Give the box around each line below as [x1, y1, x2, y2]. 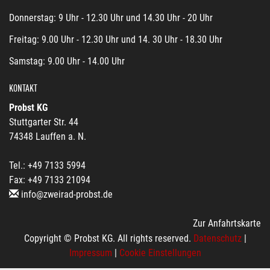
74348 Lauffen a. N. [9, 131, 86, 142]
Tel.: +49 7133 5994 [9, 160, 86, 171]
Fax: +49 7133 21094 [9, 174, 90, 186]
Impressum [69, 247, 112, 259]
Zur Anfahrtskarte [193, 218, 261, 229]
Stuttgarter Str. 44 [9, 116, 78, 128]
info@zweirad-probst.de [21, 189, 113, 200]
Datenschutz [193, 233, 242, 244]
